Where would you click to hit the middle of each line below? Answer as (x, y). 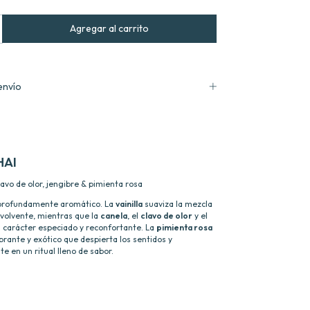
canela (114, 215)
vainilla (129, 203)
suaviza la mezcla (177, 203)
